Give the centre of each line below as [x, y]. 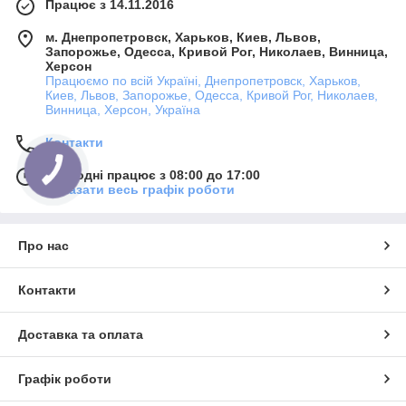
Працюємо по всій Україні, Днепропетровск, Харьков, [203, 81]
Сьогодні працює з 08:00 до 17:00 [153, 175]
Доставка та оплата [81, 335]
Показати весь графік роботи [140, 190]
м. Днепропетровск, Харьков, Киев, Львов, [183, 38]
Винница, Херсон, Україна [123, 110]
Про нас [43, 246]
